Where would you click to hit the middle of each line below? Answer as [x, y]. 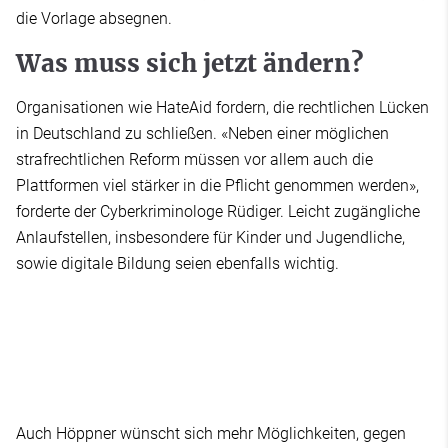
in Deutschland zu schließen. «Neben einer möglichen [202, 134]
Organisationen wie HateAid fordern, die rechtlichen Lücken [222, 108]
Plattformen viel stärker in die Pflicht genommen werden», [217, 186]
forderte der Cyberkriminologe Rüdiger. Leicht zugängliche [218, 212]
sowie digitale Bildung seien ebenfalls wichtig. [177, 264]
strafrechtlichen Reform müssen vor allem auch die [194, 160]
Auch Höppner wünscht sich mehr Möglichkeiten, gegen [211, 434]
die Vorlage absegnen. [94, 19]
